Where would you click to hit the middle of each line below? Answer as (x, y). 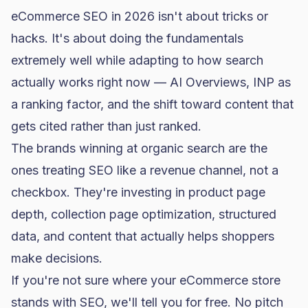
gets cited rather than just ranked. (106, 126)
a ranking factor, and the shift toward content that (152, 104)
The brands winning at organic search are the (139, 148)
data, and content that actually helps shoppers (143, 236)
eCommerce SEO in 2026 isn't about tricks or (140, 16)
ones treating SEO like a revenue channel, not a (145, 170)
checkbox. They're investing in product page (138, 192)
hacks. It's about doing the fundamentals (127, 38)
